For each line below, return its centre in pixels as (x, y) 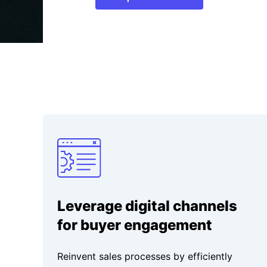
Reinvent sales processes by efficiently (145, 257)
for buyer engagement (135, 225)
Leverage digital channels (147, 206)
